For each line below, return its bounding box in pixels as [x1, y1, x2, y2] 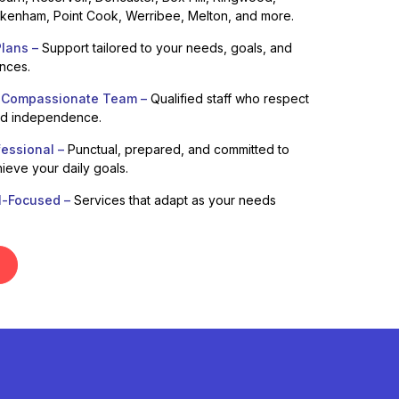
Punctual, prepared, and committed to [63, 141, 289, 157]
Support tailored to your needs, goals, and [37, 39, 292, 55]
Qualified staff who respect [146, 90, 309, 106]
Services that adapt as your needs [69, 191, 276, 208]
